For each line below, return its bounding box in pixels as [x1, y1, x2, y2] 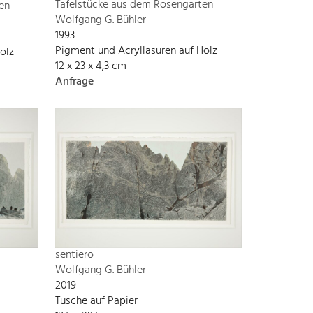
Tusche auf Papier [55, 292, 138, 311]
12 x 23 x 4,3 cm [55, 57, 126, 76]
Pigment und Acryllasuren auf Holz [55, 42, 217, 61]
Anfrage [55, 73, 94, 92]
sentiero [55, 246, 94, 265]
